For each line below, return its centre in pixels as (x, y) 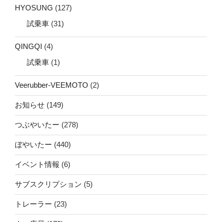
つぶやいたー (37, 125)
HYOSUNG (34, 8)
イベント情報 (37, 165)
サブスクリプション (48, 184)
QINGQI (28, 47)
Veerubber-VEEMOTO (52, 85)
